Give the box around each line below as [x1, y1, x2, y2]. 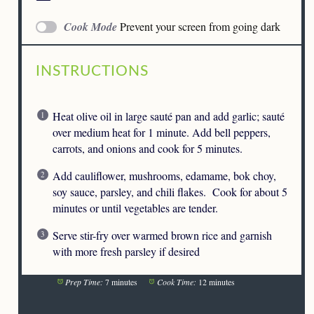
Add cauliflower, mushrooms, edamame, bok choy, [53, 168, 276, 183]
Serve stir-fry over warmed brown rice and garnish [53, 227, 272, 243]
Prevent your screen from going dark [120, 19, 280, 34]
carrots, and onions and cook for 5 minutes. [53, 140, 243, 156]
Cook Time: [156, 275, 196, 287]
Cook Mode [64, 19, 117, 35]
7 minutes [104, 275, 137, 287]
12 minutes [198, 275, 235, 287]
